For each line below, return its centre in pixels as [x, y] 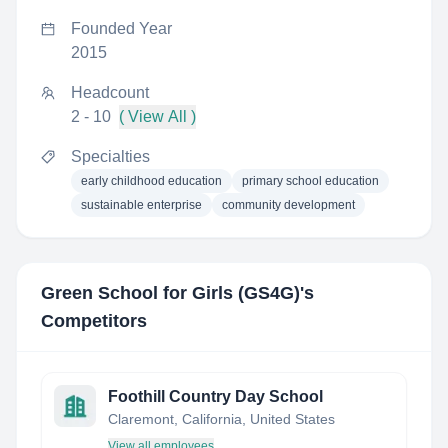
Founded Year [121, 28]
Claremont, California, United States [221, 419]
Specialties [110, 156]
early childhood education [151, 181]
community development [288, 205]
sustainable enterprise [141, 205]
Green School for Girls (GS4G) [170, 293]
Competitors [94, 321]
